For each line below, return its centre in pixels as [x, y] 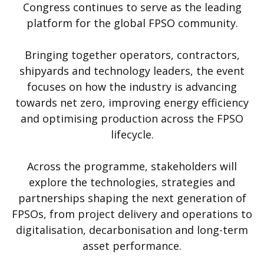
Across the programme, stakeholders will [132, 166]
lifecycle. [132, 134]
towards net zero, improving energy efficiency [132, 102]
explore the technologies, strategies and [132, 182]
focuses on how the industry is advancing [132, 86]
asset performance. [132, 245]
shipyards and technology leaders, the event [132, 70]
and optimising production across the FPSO [132, 118]
